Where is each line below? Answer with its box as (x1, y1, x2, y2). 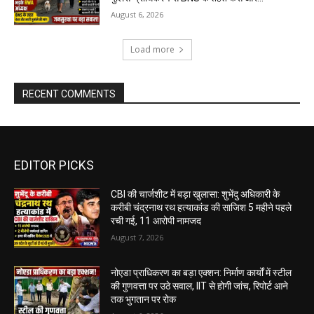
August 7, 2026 (111, 232, 164, 243)
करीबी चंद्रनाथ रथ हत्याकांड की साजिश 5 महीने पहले (111, 202, 292, 214)
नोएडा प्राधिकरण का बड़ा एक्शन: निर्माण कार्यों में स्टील (111, 266, 292, 278)
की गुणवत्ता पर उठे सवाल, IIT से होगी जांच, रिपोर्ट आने (111, 280, 289, 292)
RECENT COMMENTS (22, 88, 116, 100)
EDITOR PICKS (14, 158, 94, 173)
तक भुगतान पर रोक (111, 293, 177, 305)
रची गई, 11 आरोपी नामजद (111, 215, 202, 227)
